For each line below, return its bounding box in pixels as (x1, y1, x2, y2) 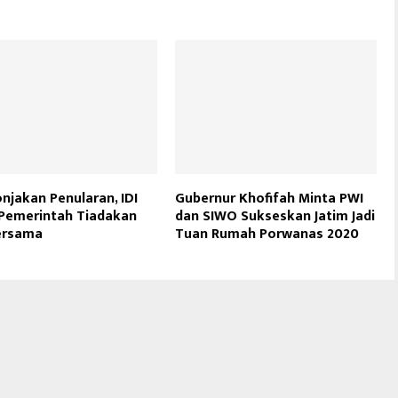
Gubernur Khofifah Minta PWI (175, 186, 364, 211)
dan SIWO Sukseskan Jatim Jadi (175, 203, 376, 228)
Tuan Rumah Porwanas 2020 (175, 221, 360, 246)
